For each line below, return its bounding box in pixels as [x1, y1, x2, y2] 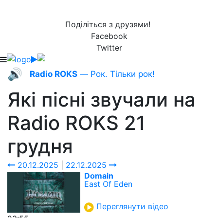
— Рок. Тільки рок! [77, 69, 155, 79]
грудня [7, 134, 73, 158]
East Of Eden [84, 179, 132, 189]
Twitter [96, 43, 122, 53]
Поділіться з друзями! [65, 19, 153, 29]
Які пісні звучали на [7, 88, 196, 111]
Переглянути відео [96, 201, 168, 212]
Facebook [91, 31, 127, 41]
